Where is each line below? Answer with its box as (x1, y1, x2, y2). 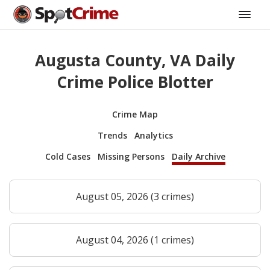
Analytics (134, 129, 173, 141)
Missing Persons (97, 150, 165, 162)
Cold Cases (45, 150, 90, 162)
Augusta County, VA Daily (35, 49, 235, 72)
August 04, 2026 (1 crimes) (76, 233, 194, 246)
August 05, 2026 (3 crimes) (76, 189, 194, 203)
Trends (97, 129, 127, 141)
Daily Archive (171, 150, 225, 162)
